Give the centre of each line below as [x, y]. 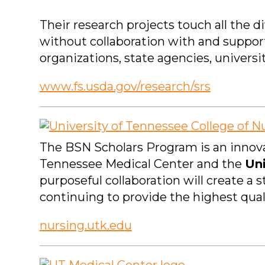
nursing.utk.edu [85, 226]
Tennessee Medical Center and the [142, 164]
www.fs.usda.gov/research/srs [125, 87]
